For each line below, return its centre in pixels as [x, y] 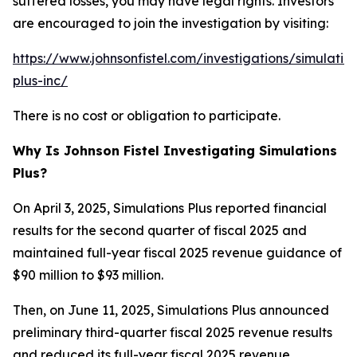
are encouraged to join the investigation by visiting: [171, 23]
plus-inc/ [40, 80]
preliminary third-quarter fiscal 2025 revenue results [173, 332]
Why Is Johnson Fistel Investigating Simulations [175, 151]
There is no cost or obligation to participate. [147, 116]
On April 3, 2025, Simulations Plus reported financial [170, 208]
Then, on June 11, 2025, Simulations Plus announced [171, 310]
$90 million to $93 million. [88, 275]
